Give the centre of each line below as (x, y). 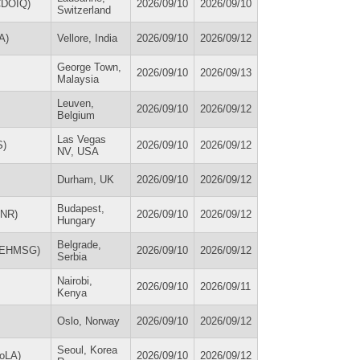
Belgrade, (79, 244)
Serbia (72, 256)
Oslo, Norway (88, 321)
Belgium (76, 115)
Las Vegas (82, 139)
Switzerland (84, 10)
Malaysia (78, 79)
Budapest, (81, 208)
